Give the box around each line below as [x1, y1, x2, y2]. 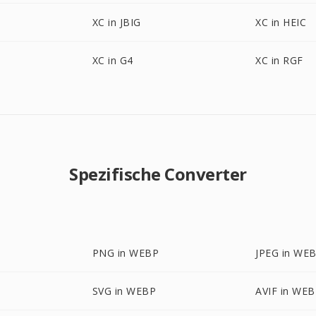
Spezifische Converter [69, 162, 247, 186]
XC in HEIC [255, 16, 307, 29]
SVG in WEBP [92, 284, 157, 298]
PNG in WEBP [92, 246, 159, 260]
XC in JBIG [92, 16, 141, 29]
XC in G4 [92, 54, 133, 67]
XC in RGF [255, 54, 303, 67]
